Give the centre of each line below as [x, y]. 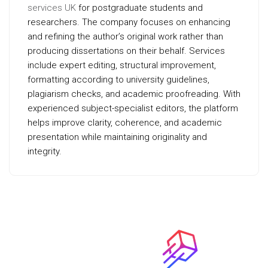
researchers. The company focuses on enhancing [129, 22]
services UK [52, 8]
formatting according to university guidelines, [118, 80]
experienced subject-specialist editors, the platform [133, 108]
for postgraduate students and [139, 8]
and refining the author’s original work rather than [125, 36]
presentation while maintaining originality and [117, 137]
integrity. [45, 151]
